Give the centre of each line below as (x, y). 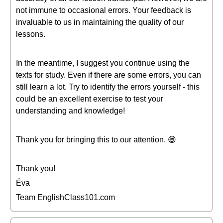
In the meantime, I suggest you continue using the (103, 63)
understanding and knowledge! (70, 111)
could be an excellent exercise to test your (90, 99)
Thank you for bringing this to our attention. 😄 (96, 140)
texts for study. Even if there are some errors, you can (109, 75)
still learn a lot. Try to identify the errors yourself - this (108, 87)
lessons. (31, 34)
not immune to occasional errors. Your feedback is (104, 10)
